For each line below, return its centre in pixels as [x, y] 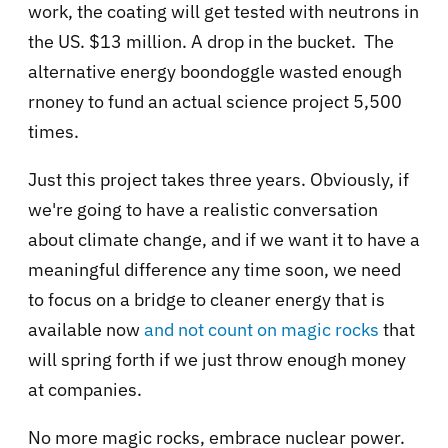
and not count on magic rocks [261, 330]
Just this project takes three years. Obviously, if [218, 180]
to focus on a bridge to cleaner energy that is [206, 300]
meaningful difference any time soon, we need [214, 270]
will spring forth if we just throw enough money [217, 360]
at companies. [85, 390]
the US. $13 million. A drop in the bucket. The [211, 42]
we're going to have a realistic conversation [203, 210]
